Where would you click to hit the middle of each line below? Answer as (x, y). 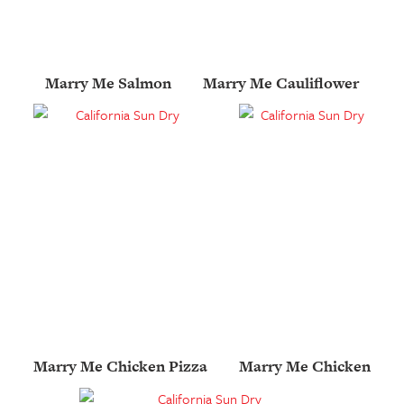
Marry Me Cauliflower (281, 83)
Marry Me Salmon (108, 83)
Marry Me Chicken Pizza (120, 367)
